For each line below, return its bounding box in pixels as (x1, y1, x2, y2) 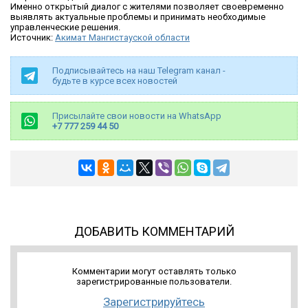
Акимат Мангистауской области (55, 32, 190, 43)
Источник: (10, 32, 55, 43)
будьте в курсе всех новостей (52, 76, 177, 87)
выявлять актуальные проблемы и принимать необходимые (10, 12, 265, 23)
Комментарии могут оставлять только (71, 266, 236, 277)
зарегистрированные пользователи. (76, 276, 232, 287)
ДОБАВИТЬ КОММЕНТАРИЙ (74, 224, 234, 239)
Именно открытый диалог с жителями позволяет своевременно (10, 1, 284, 12)
